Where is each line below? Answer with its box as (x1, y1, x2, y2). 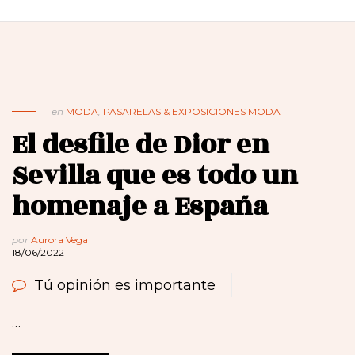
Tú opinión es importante (34, 277, 216, 295)
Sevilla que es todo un (12, 155, 298, 197)
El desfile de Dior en (12, 124, 269, 166)
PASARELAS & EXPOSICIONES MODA (103, 105, 281, 118)
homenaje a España (12, 186, 268, 227)
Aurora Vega (31, 234, 88, 246)
